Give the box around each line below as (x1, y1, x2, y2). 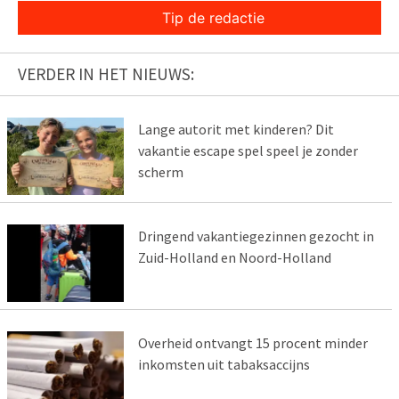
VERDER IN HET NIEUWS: (18, 62, 194, 85)
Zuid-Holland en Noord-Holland (137, 248, 331, 266)
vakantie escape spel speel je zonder (137, 141, 358, 159)
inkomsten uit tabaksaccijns (137, 354, 310, 373)
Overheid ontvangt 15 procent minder (137, 333, 368, 352)
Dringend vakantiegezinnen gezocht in (137, 226, 374, 245)
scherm (137, 162, 183, 181)
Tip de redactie (161, 8, 265, 27)
